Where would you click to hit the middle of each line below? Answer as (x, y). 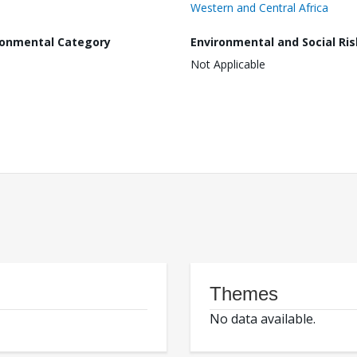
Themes (244, 294)
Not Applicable (228, 65)
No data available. (263, 319)
